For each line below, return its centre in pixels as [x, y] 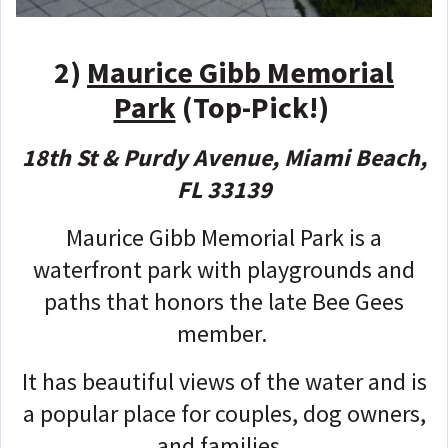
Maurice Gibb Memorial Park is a [224, 238]
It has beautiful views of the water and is [224, 382]
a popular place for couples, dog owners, [224, 414]
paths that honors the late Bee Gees [224, 302]
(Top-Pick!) [252, 107]
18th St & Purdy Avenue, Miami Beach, [224, 158]
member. [224, 334]
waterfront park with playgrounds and [224, 270]
